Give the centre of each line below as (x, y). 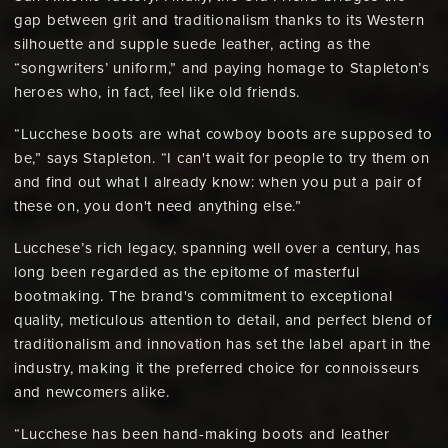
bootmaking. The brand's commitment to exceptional (203, 296)
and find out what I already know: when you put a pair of (217, 182)
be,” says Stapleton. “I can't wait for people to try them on (221, 158)
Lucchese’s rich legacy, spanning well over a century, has (217, 248)
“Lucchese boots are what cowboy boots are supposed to (223, 134)
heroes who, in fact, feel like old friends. (156, 92)
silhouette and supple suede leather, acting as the (192, 44)
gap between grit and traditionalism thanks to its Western (219, 20)
